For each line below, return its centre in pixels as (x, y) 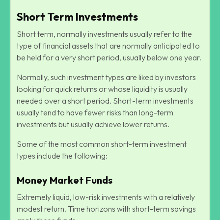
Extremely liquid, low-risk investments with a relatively (106, 197)
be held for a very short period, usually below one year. (109, 57)
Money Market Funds (65, 180)
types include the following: (62, 155)
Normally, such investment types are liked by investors (106, 77)
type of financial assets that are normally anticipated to (108, 45)
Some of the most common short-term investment (102, 144)
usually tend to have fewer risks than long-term (95, 112)
